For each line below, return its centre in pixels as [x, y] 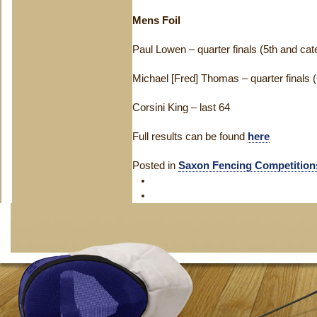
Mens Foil [156, 21]
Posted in [155, 166]
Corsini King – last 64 [181, 108]
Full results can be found [190, 137]
